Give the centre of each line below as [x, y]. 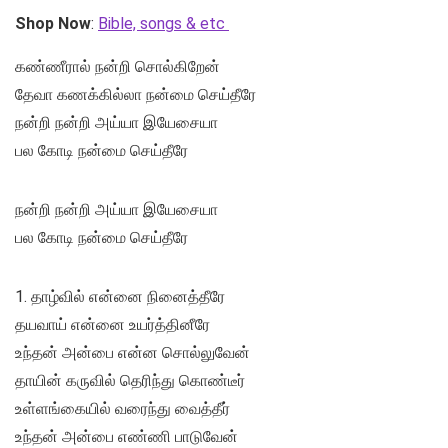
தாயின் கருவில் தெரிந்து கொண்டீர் [130, 381]
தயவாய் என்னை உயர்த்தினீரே [112, 325]
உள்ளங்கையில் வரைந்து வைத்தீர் [122, 409]
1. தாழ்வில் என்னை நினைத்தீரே [120, 297]
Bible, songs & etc [163, 24]
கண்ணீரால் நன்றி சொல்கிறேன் [117, 67]
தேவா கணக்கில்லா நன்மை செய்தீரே [135, 95]
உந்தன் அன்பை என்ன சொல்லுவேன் [132, 353]
